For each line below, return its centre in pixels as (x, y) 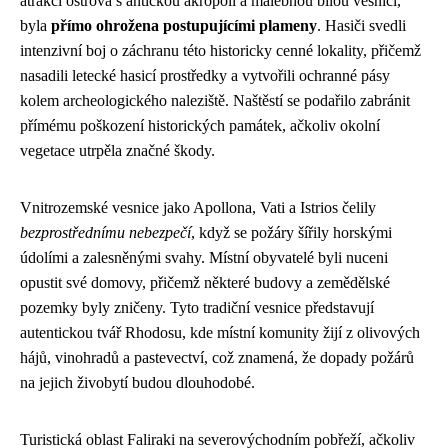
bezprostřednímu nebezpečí (105, 232)
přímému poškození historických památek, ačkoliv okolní (200, 125)
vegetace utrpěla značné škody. (117, 150)
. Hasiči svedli (361, 25)
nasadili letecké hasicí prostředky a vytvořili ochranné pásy (205, 75)
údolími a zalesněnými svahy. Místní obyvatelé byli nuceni (204, 257)
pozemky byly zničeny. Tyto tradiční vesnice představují (197, 307)
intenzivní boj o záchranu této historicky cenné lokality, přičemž (220, 50)
